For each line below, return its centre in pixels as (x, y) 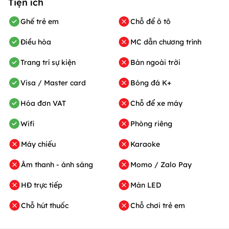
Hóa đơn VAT (43, 103)
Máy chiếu (38, 144)
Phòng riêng (151, 123)
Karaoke (145, 144)
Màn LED (146, 185)
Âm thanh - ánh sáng (57, 164)
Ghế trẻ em (40, 21)
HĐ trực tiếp (42, 185)
